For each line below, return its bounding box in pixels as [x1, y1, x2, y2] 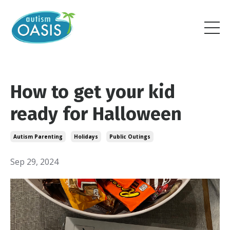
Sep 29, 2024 [10, 156, 59, 167]
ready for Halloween [10, 102, 182, 125]
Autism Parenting [13, 132, 63, 140]
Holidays [74, 132, 98, 140]
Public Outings [109, 132, 150, 140]
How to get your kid [10, 80, 175, 103]
